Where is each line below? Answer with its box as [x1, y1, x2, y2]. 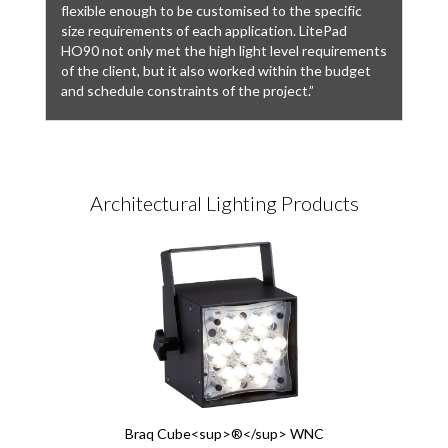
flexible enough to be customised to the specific [61, 2, 362, 20]
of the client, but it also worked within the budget [61, 62, 371, 80]
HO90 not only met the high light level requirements [61, 42, 387, 60]
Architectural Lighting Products [89, 191, 359, 216]
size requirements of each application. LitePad [61, 22, 347, 40]
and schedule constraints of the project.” [61, 82, 314, 100]
